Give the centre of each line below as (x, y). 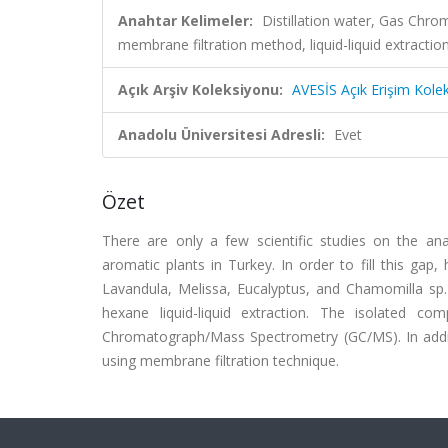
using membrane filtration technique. (220, 360)
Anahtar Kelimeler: (185, 20)
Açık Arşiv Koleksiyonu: (200, 89)
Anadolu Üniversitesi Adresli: (221, 134)
